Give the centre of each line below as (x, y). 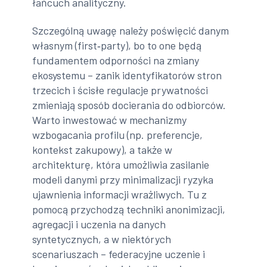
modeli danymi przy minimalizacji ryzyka (123, 180)
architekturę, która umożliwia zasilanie (121, 165)
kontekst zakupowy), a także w (103, 150)
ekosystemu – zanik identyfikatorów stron (127, 75)
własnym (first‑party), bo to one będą (117, 46)
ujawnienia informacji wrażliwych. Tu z (120, 195)
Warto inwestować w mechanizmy (110, 120)
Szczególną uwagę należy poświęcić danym (131, 31)
